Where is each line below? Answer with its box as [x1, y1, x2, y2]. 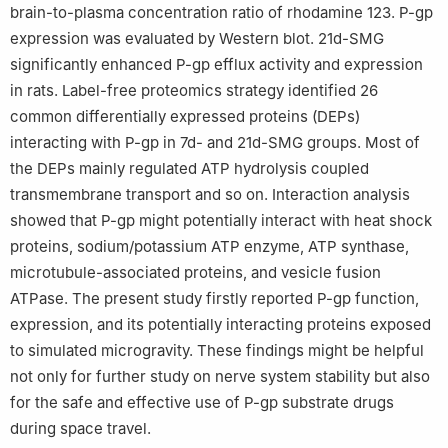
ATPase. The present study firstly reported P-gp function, [10, 288, 419, 308]
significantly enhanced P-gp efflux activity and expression [10, 54, 423, 74]
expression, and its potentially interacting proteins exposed [10, 314, 431, 334]
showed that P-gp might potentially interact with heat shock [10, 210, 432, 230]
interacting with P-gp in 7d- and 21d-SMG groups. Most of [10, 132, 420, 152]
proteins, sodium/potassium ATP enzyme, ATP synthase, [10, 236, 409, 256]
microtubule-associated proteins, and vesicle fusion [10, 262, 381, 282]
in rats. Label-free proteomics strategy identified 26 [10, 80, 378, 100]
